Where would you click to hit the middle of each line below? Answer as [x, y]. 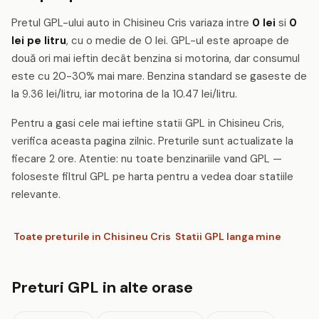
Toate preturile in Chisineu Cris [92, 236]
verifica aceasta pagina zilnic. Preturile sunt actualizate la [152, 141]
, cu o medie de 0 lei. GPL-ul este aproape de [178, 41]
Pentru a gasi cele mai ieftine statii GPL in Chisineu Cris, [148, 123]
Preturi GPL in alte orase [102, 287]
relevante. [36, 194]
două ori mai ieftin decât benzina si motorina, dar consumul [156, 58]
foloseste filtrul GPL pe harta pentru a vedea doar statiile [152, 177]
